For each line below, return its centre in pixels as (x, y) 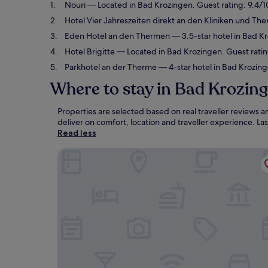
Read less (77, 133)
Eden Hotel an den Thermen (117, 36)
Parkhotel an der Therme (111, 67)
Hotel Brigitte (90, 51)
